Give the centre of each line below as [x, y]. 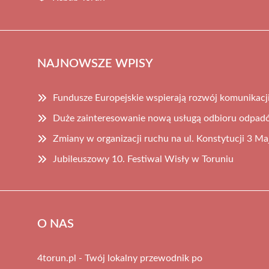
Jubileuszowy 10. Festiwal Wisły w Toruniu [143, 159]
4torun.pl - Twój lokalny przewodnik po [120, 258]
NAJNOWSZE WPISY [95, 63]
